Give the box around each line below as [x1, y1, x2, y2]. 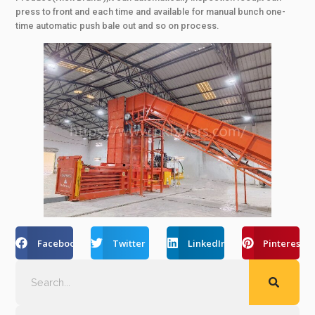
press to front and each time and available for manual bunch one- [15, 6, 286, 17]
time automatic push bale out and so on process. [15, 20, 219, 31]
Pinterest [263, 236, 304, 250]
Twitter [112, 236, 146, 250]
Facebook [37, 236, 80, 250]
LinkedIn [188, 236, 226, 250]
